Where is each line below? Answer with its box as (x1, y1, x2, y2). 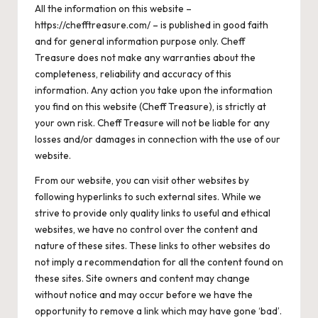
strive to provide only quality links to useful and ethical (35, 207, 270, 220)
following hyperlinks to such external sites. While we (35, 190, 261, 204)
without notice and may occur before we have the (35, 288, 253, 302)
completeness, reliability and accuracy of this (35, 67, 231, 81)
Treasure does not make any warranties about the (35, 51, 256, 65)
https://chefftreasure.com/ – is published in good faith (35, 18, 268, 32)
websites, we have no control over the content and (35, 223, 258, 236)
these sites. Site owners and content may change (35, 272, 250, 285)
